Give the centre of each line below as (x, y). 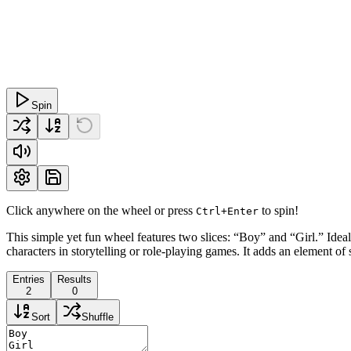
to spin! (279, 210)
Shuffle (98, 317)
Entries (29, 279)
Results (74, 279)
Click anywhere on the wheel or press (101, 210)
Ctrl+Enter (227, 211)
